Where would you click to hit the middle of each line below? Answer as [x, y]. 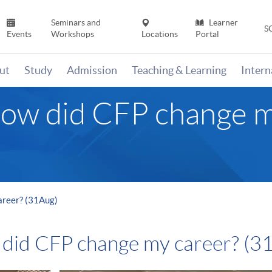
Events [19, 34]
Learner [222, 23]
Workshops [72, 34]
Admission [92, 70]
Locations [160, 34]
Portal [207, 34]
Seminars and [76, 23]
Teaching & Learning [179, 70]
